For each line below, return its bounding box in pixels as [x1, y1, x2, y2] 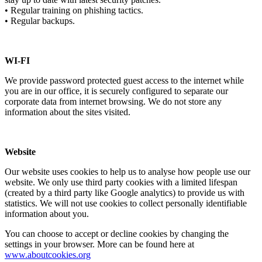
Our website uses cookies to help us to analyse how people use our [5, 166, 250, 177]
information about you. [5, 208, 89, 219]
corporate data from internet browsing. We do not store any [5, 96, 222, 106]
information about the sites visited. [5, 106, 130, 117]
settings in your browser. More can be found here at [5, 239, 194, 249]
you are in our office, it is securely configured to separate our [5, 85, 228, 96]
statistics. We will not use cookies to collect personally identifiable [5, 198, 247, 208]
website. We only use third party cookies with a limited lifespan [5, 177, 237, 187]
